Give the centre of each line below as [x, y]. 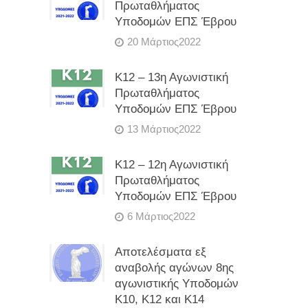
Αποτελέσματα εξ [161, 252]
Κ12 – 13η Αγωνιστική [172, 77]
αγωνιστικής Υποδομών [177, 284]
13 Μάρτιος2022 [164, 129]
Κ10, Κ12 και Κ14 [160, 299]
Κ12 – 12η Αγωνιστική [172, 165]
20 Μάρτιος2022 [164, 42]
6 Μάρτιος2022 [162, 216]
